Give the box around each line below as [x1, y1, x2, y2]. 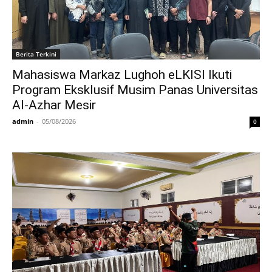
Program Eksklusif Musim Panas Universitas [12, 83, 258, 97]
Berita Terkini [16, 50, 56, 58]
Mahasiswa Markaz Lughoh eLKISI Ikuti [12, 67, 232, 82]
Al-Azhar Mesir [12, 98, 96, 112]
